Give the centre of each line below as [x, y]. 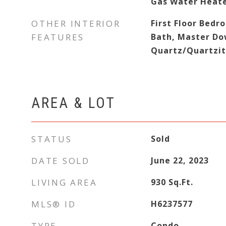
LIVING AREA [64, 182]
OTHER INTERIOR [76, 23]
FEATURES [58, 37]
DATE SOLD [61, 161]
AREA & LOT [73, 103]
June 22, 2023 [180, 160]
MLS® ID [54, 204]
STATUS [52, 139]
